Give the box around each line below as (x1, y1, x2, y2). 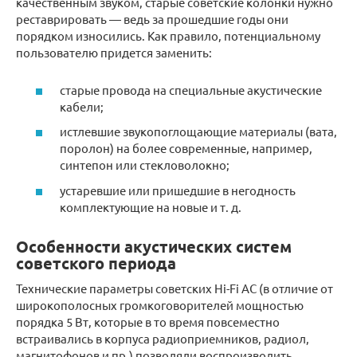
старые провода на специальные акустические (60, 81, 322, 97)
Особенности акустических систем (16, 235, 292, 257)
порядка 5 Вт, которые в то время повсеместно (16, 313, 280, 329)
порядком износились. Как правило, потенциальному (16, 28, 320, 44)
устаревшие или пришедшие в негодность (60, 182, 296, 198)
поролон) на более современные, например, (60, 140, 312, 156)
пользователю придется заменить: (16, 45, 212, 61)
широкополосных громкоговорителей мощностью (16, 296, 304, 312)
